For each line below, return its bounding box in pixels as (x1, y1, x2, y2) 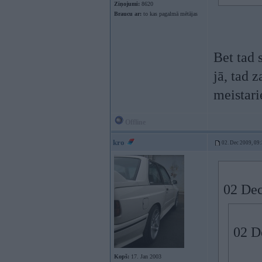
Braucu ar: (114, 11, 142, 17)
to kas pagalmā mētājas (142, 11, 198, 17)
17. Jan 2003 (129, 253, 161, 260)
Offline (123, 118, 146, 126)
